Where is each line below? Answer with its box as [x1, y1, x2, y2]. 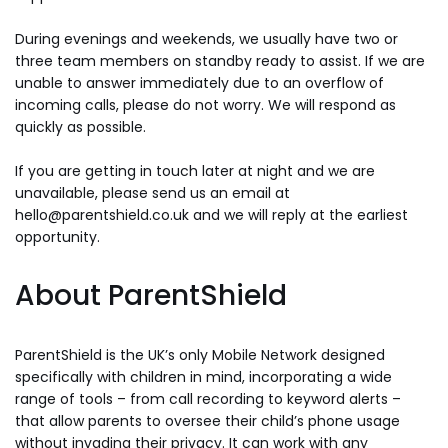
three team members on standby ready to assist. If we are [15, 50, 425, 71]
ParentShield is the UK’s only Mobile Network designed [15, 344, 385, 365]
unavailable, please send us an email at [15, 182, 290, 203]
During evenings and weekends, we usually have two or [15, 28, 398, 49]
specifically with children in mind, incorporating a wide [15, 366, 392, 387]
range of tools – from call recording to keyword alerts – [15, 388, 401, 409]
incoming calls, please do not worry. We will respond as [15, 94, 396, 115]
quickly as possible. [15, 116, 146, 137]
